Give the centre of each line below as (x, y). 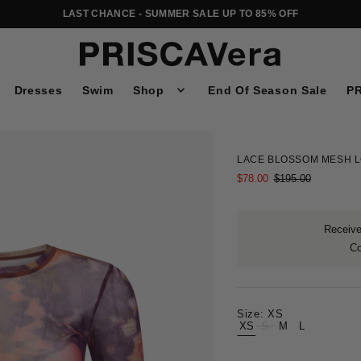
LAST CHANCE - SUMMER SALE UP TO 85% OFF (180, 14)
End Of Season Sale (268, 91)
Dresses (38, 91)
